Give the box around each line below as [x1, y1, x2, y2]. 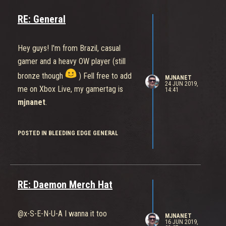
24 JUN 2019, [164, 80, 198, 87]
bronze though [18, 71, 65, 81]
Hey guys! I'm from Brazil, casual [18, 43, 121, 53]
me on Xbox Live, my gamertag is [18, 84, 123, 94]
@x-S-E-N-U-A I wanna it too [18, 209, 107, 219]
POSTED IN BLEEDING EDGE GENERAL [18, 130, 118, 137]
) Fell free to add [77, 71, 132, 81]
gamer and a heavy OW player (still [18, 56, 126, 67]
